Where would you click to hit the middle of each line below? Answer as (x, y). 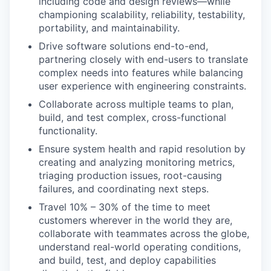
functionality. (68, 130)
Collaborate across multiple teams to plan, (136, 104)
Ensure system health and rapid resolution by (142, 149)
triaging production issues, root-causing (130, 175)
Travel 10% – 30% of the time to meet (125, 207)
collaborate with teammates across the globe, (144, 233)
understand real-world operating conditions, (140, 247)
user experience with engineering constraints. (142, 86)
